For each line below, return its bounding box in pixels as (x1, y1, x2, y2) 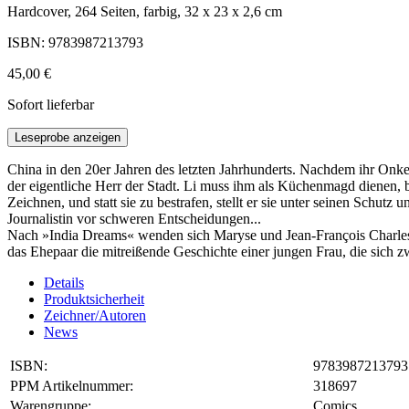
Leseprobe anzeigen (15, 131, 121, 145)
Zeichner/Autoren (44, 308, 146, 324)
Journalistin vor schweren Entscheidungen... (7, 211, 261, 227)
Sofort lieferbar (7, 97, 94, 113)
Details (44, 275, 84, 291)
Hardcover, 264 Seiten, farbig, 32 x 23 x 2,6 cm (7, 4, 282, 20)
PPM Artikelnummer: (10, 378, 133, 394)
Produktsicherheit (44, 291, 144, 308)
